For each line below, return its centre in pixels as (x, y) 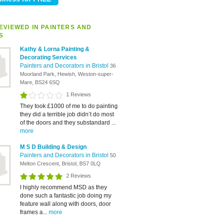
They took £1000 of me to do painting (69, 106)
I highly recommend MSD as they (64, 187)
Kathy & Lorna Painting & (55, 49)
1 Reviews (79, 94)
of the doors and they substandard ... (68, 123)
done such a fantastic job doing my (66, 196)
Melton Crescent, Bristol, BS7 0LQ (60, 163)
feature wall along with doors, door (65, 204)
